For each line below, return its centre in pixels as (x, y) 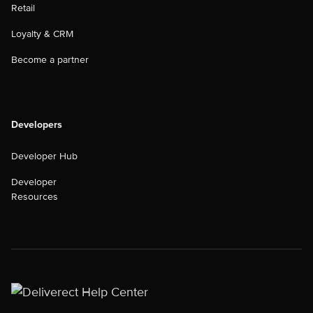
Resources (35, 196)
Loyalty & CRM (42, 34)
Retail (23, 8)
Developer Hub (44, 156)
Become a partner (50, 59)
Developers (37, 124)
